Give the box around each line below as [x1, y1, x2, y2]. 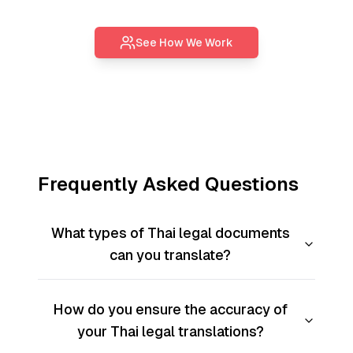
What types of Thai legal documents [50, 225, 290, 242]
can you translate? [110, 247, 231, 264]
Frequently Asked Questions [38, 173, 299, 195]
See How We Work [136, 36, 233, 50]
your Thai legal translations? [76, 323, 264, 340]
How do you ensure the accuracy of [53, 301, 288, 318]
